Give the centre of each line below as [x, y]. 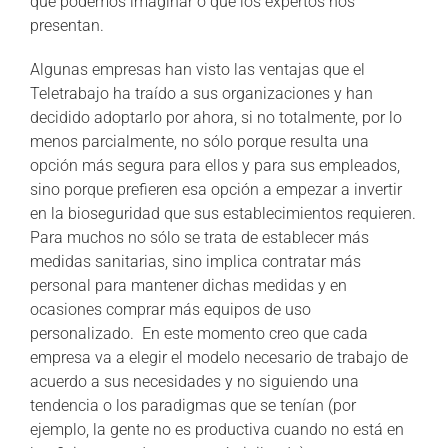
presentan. [67, 26]
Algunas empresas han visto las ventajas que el [197, 70]
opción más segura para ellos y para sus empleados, [215, 166]
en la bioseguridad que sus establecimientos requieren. [223, 214]
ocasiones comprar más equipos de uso [170, 310]
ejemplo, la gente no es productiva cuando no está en [217, 430]
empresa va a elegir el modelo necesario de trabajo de [219, 358]
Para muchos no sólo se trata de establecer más [199, 238]
